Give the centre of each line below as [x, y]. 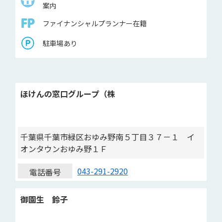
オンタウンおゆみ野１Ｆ [64, 149]
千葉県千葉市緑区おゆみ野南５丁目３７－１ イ [108, 137]
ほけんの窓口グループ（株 [68, 94]
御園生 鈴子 [44, 199]
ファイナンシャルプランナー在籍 [95, 23]
